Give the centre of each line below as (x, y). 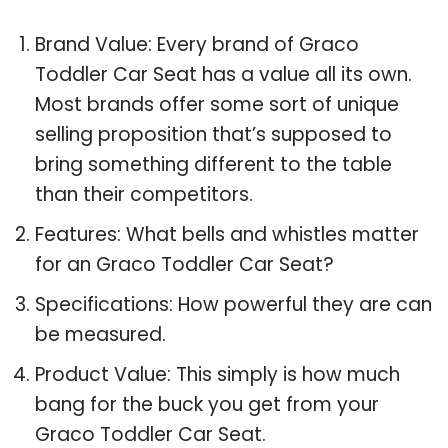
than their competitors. (144, 194)
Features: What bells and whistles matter (227, 234)
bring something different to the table (213, 164)
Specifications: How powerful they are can (233, 304)
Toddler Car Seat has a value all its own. (223, 74)
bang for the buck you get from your (207, 404)
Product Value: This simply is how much (217, 374)
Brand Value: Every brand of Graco (197, 44)
